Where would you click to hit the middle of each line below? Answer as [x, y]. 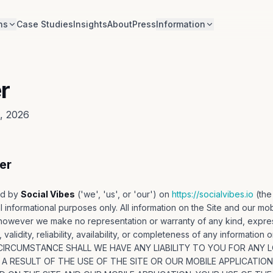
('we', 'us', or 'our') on [122, 194]
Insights [90, 24]
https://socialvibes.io [213, 194]
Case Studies [44, 24]
